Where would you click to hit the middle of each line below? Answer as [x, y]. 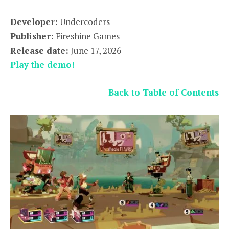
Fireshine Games [87, 36]
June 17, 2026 [95, 51]
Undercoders [84, 22]
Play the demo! [42, 65]
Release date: [39, 51]
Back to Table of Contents [164, 93]
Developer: [34, 22]
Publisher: [32, 36]
